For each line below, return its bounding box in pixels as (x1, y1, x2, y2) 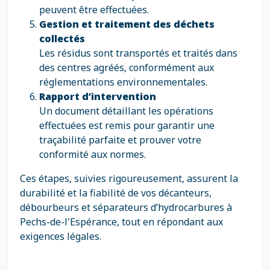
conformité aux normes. (39, 148, 146, 161)
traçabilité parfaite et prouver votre (39, 133, 201, 146)
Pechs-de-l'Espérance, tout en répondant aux (20, 215, 223, 228)
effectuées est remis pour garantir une (39, 119, 215, 132)
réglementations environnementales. (39, 75, 207, 89)
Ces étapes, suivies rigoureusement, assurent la (20, 172, 238, 185)
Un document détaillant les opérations (39, 104, 213, 118)
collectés (39, 32, 85, 45)
